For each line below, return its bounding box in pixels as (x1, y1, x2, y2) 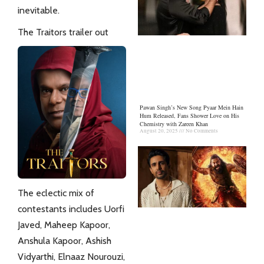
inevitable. (18, 4, 60, 16)
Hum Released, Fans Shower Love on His (140, 111, 239, 120)
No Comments (184, 127, 218, 135)
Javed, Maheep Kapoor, (18, 219, 110, 230)
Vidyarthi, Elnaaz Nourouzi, (18, 250, 125, 262)
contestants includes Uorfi (18, 203, 124, 214)
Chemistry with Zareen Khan (140, 120, 208, 128)
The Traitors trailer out (18, 26, 108, 38)
